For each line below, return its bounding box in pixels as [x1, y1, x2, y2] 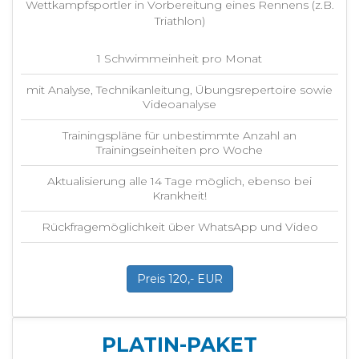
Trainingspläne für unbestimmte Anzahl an [63, 127, 296, 143]
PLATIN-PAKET [102, 333, 257, 357]
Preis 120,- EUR [136, 271, 223, 286]
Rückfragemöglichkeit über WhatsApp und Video [41, 219, 318, 234]
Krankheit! [152, 188, 207, 203]
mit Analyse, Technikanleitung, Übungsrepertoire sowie [26, 82, 333, 97]
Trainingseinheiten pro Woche [96, 142, 263, 157]
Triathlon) [154, 13, 205, 28]
